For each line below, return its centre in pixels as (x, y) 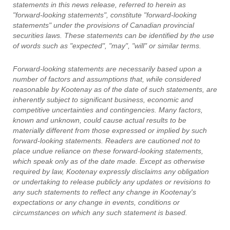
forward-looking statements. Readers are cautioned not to (107, 141)
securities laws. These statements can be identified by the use (113, 35)
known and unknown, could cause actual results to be (100, 120)
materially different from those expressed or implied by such (110, 130)
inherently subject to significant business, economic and (103, 100)
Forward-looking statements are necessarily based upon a (107, 69)
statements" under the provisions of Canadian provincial (103, 25)
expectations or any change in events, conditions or (96, 202)
